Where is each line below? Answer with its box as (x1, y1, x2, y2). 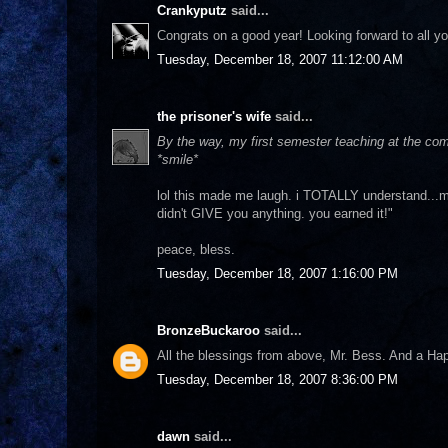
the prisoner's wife (157, 109, 271, 124)
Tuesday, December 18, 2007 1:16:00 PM (157, 266, 398, 281)
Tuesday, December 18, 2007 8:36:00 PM (157, 372, 398, 387)
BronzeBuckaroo (157, 323, 260, 338)
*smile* (157, 151, 198, 167)
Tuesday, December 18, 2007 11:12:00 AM (157, 52, 403, 67)
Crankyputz (157, 3, 227, 18)
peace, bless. (157, 241, 235, 257)
